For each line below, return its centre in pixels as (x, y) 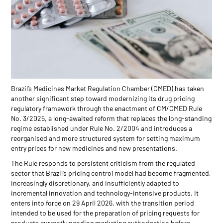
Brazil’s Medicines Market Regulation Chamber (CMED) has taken (108, 88)
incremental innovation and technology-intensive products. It (105, 193)
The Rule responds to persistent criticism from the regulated (103, 163)
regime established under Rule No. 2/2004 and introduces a (102, 128)
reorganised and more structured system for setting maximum (106, 138)
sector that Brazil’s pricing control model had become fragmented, (111, 173)
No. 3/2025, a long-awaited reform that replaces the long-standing (111, 118)
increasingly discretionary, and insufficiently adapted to (95, 183)
